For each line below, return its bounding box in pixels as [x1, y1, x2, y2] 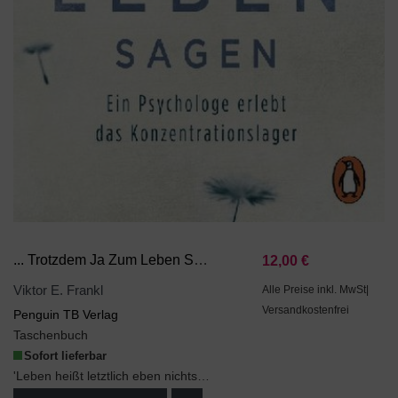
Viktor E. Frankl [13, 283, 103, 298]
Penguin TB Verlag [13, 307, 118, 322]
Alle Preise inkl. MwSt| [262, 283, 370, 297]
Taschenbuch [13, 328, 88, 343]
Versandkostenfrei [262, 304, 350, 317]
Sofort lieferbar [24, 349, 107, 363]
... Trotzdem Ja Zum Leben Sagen [194, 251, 208, 268]
